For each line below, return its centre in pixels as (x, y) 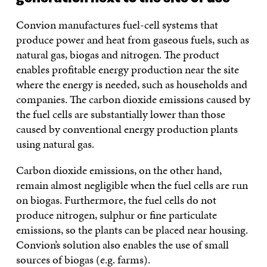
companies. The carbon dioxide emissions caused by (133, 99)
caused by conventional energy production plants (127, 129)
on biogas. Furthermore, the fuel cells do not (116, 200)
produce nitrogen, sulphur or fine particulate (116, 215)
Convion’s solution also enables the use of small (122, 244)
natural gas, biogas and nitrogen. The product (117, 54)
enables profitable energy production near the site (127, 69)
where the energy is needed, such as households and (131, 84)
